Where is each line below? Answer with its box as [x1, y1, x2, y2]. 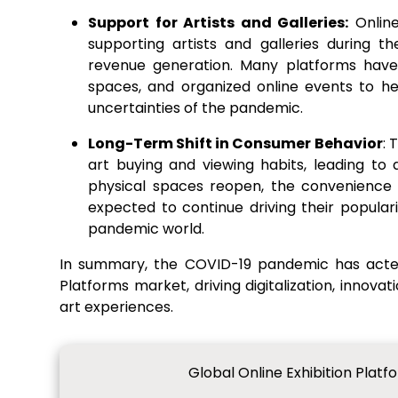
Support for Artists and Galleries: [88, 12, 349, 33]
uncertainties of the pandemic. [88, 98, 303, 118]
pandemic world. [88, 219, 204, 239]
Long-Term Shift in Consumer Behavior [88, 133, 383, 154]
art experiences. [60, 297, 173, 317]
